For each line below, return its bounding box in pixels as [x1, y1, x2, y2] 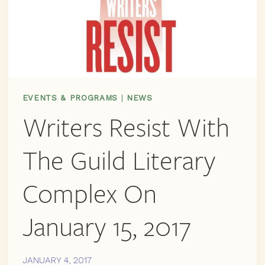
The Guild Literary [22, 143, 215, 179]
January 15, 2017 [22, 209, 191, 245]
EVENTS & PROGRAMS [22, 93, 118, 102]
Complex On [22, 176, 157, 212]
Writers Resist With [22, 110, 230, 146]
